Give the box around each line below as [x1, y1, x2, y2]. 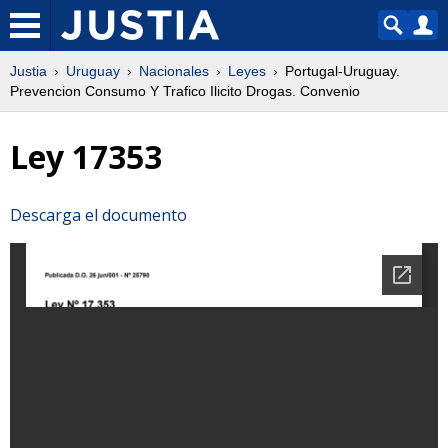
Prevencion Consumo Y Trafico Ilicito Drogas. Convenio [10, 83, 360, 99]
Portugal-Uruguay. [285, 63, 400, 79]
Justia [10, 63, 47, 79]
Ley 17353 [10, 135, 162, 179]
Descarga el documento [10, 203, 187, 226]
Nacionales [139, 63, 209, 79]
